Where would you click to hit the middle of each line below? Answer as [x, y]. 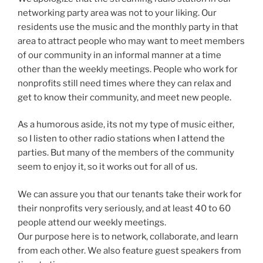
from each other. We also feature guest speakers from [129, 250]
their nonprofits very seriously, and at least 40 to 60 [124, 208]
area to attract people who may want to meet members [131, 41]
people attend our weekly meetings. [93, 222]
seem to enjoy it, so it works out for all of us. [107, 167]
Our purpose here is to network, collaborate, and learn [128, 236]
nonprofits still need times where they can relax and [124, 83]
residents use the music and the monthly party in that [128, 27]
